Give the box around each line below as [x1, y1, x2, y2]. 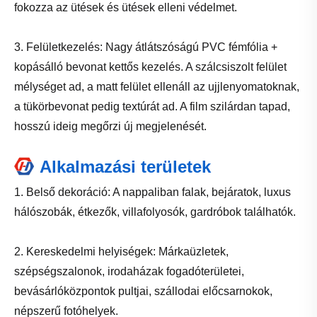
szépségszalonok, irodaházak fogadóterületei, [14, 265, 244, 277]
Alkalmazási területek [40, 156, 211, 176]
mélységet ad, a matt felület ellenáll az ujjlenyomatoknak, [14, 80, 299, 93]
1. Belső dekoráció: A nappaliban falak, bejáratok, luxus [14, 185, 291, 198]
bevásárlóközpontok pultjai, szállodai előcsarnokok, [14, 284, 272, 297]
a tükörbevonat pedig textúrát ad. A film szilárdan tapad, [14, 100, 290, 113]
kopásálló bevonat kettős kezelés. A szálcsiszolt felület [14, 60, 287, 73]
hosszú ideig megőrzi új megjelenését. [14, 120, 207, 132]
